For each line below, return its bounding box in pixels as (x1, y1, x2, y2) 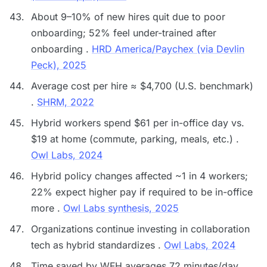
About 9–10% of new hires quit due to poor (31, 11, 225, 23)
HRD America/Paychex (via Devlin (92, 43, 244, 55)
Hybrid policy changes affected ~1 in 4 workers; (31, 170, 248, 182)
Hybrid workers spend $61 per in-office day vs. (31, 117, 244, 129)
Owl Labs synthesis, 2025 (63, 202, 179, 214)
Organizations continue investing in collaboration (31, 223, 250, 235)
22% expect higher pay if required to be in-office (31, 186, 253, 198)
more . (31, 202, 63, 214)
